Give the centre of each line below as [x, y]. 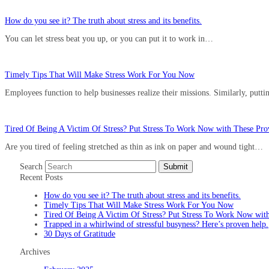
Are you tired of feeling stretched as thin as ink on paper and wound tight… [134, 147]
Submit [176, 166]
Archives [35, 252]
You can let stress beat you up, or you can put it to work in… [109, 38]
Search [31, 166]
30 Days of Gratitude [80, 234]
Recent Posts [41, 177]
